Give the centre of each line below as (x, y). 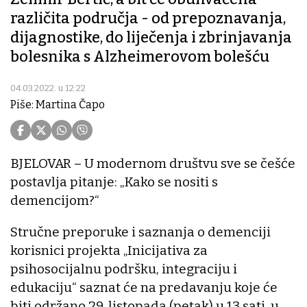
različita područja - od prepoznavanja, (148, 19)
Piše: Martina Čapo (58, 105)
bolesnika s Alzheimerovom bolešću (140, 57)
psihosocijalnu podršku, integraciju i (124, 269)
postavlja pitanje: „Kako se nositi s (114, 182)
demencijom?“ (55, 201)
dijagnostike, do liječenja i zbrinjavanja (151, 38)
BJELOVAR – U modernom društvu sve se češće (153, 164)
